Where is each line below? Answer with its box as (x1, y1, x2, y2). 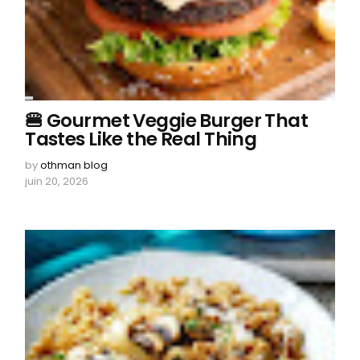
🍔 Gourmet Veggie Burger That (25, 108, 309, 134)
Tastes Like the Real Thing (25, 126, 257, 153)
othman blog (40, 157, 108, 174)
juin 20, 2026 (25, 174, 89, 190)
